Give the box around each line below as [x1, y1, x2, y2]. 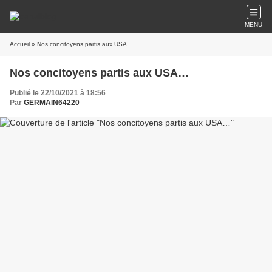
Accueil [10, 41, 30, 47]
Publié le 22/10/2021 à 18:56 [10, 89, 106, 97]
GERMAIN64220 [24, 98, 80, 107]
